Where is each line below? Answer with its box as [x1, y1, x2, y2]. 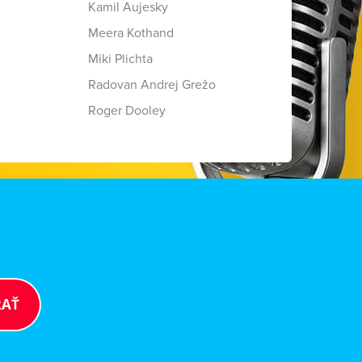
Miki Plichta [87, 51, 153, 67]
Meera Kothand [87, 25, 174, 41]
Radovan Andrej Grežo [87, 77, 216, 93]
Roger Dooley [87, 103, 166, 119]
